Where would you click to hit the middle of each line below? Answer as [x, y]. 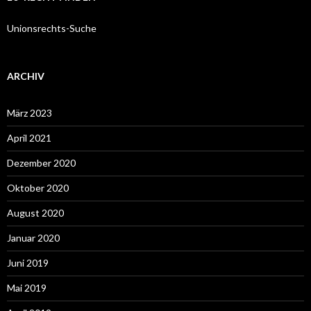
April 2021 [29, 138]
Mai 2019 [27, 288]
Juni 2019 [28, 263]
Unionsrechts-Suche [52, 28]
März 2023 [30, 113]
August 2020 [35, 213]
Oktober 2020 [38, 188]
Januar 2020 [33, 238]
